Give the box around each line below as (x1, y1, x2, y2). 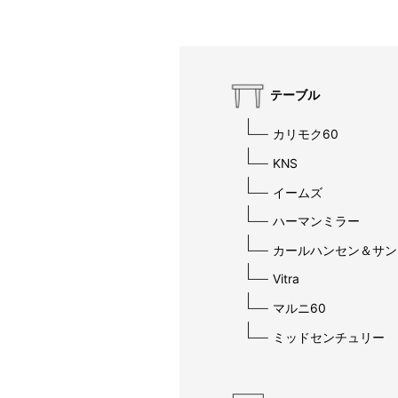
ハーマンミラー (273, 214, 360, 229)
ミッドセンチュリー (273, 330, 385, 345)
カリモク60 (273, 127, 338, 142)
